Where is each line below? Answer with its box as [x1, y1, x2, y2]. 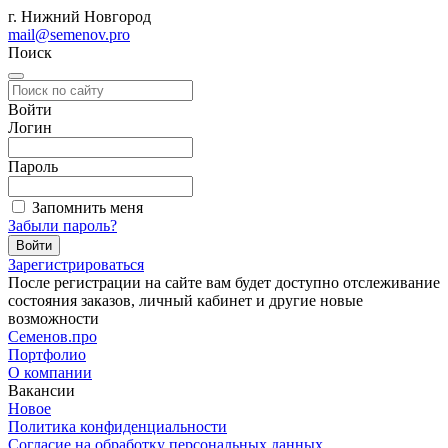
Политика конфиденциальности [8, 418, 227, 435]
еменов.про [19, 328, 97, 345]
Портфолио [8, 346, 86, 363]
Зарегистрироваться [8, 256, 144, 273]
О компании [8, 364, 92, 381]
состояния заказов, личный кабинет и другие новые [8, 292, 363, 309]
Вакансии [8, 382, 75, 399]
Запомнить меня [32, 199, 143, 216]
